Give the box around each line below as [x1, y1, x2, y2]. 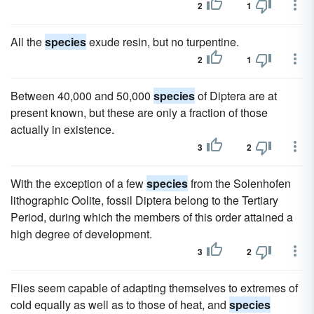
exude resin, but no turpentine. [86, 34, 239, 50]
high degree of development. [11, 226, 152, 242]
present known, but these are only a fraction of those [11, 104, 268, 121]
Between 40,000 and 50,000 [11, 88, 153, 104]
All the [11, 34, 45, 50]
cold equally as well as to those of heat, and [11, 296, 229, 313]
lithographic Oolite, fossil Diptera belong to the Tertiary [11, 192, 278, 208]
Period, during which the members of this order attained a [11, 209, 293, 225]
